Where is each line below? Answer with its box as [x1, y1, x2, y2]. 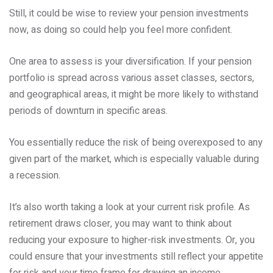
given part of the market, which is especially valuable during [9, 152, 259, 166]
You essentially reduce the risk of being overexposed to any [9, 135, 263, 150]
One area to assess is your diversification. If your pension [9, 54, 252, 69]
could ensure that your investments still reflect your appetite [9, 249, 263, 264]
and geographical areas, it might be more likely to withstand [9, 87, 258, 102]
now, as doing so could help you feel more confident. [9, 23, 232, 37]
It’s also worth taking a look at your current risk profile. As [9, 200, 250, 214]
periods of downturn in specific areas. [9, 104, 168, 118]
